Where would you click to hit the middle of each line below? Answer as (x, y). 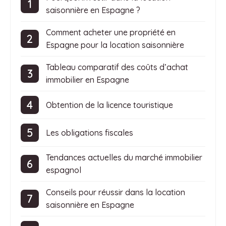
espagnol (64, 170)
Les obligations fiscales (90, 132)
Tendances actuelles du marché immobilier (124, 158)
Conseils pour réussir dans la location (116, 192)
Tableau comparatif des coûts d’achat (117, 67)
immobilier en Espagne (88, 80)
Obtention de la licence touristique (109, 105)
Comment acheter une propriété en (111, 33)
